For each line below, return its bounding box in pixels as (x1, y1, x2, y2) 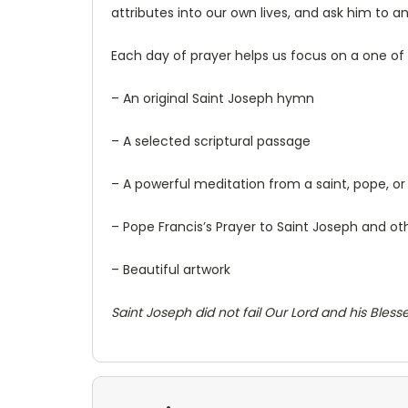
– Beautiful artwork (111, 260, 234, 279)
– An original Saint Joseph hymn (111, 88, 314, 107)
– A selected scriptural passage (111, 131, 311, 150)
